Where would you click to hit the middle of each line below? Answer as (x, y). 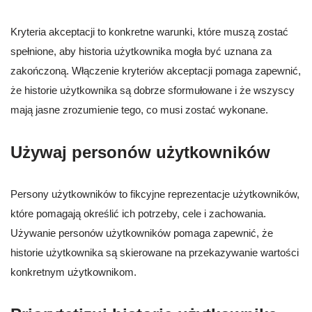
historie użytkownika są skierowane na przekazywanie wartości (155, 253)
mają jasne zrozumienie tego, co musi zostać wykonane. (139, 110)
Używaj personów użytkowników (140, 153)
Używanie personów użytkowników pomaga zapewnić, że (142, 233)
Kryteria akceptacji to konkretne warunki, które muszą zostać (149, 32)
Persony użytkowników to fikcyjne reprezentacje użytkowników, (155, 194)
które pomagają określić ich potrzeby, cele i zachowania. (138, 214)
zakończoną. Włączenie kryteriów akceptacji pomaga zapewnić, (156, 71)
